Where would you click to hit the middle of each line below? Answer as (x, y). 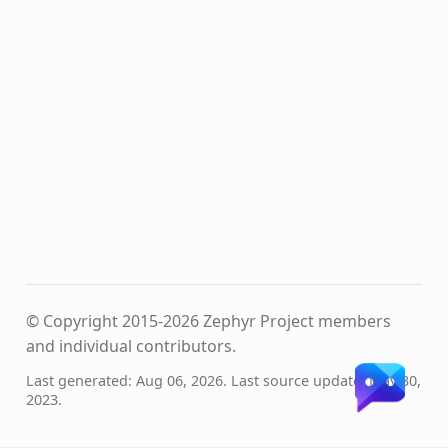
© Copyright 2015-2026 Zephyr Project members (208, 321)
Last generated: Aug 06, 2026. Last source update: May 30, (223, 381)
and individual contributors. (130, 346)
